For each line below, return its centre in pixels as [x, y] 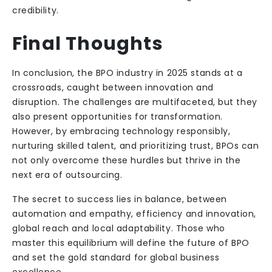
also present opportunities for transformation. [117, 117]
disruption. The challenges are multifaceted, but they [135, 102]
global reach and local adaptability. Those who [119, 228]
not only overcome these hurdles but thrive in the [127, 160]
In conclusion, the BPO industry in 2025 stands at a [127, 73]
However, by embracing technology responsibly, [121, 131]
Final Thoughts [88, 44]
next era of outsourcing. [67, 175]
